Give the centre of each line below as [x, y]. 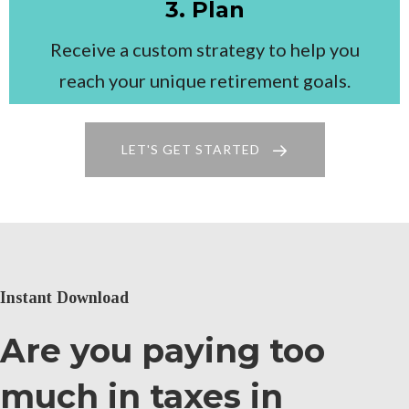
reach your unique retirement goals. [204, 81]
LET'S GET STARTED [190, 150]
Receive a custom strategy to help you [204, 50]
